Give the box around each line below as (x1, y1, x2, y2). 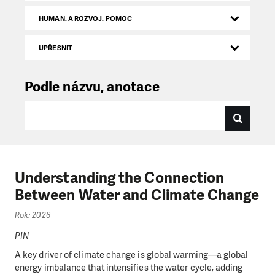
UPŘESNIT (39, 43, 72, 53)
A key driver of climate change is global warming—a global (15, 249, 249, 261)
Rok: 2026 (15, 210, 50, 221)
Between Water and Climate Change (15, 185, 260, 205)
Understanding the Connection (15, 168, 225, 188)
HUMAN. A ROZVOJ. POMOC (39, 14, 132, 23)
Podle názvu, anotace (25, 77, 160, 96)
